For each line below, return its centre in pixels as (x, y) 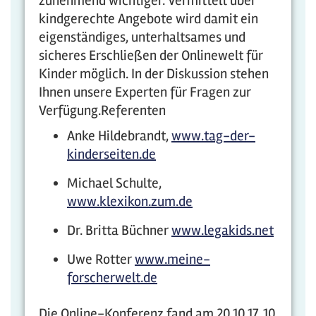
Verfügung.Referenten (102, 110)
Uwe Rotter (101, 259)
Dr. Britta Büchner (119, 230)
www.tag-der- (213, 136)
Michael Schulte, (114, 183)
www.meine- (172, 259)
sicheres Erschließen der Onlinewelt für (151, 55)
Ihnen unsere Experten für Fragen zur (145, 92)
